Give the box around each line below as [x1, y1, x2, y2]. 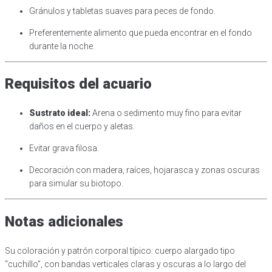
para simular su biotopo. [29, 178, 123, 189]
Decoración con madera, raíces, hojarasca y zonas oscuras [29, 165, 260, 175]
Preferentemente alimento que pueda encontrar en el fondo [29, 27, 252, 38]
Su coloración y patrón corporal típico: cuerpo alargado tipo [5, 246, 235, 256]
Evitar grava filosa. [29, 143, 99, 154]
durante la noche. [29, 41, 95, 51]
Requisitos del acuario [5, 75, 152, 93]
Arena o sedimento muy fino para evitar [90, 108, 242, 118]
